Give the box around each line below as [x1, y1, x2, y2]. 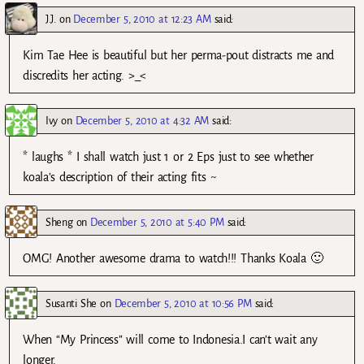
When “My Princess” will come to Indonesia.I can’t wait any [23, 333, 318, 347]
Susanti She [45, 297, 97, 310]
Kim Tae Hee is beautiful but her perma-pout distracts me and [23, 48, 335, 62]
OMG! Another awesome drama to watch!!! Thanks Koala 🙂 [23, 252, 323, 266]
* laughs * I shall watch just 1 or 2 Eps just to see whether [23, 149, 314, 163]
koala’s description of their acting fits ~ [23, 170, 217, 184]
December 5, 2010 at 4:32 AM [75, 114, 210, 127]
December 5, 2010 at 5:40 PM [90, 216, 224, 229]
